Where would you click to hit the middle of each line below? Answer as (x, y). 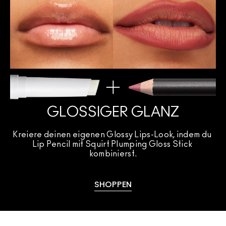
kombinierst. (113, 154)
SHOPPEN (113, 185)
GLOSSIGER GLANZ (113, 112)
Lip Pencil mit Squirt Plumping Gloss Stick (112, 144)
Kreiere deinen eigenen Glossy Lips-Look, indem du (112, 134)
